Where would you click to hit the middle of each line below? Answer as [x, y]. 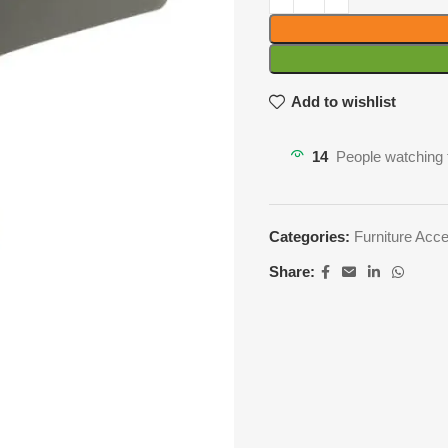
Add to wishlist [343, 102]
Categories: [309, 236]
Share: [292, 272]
